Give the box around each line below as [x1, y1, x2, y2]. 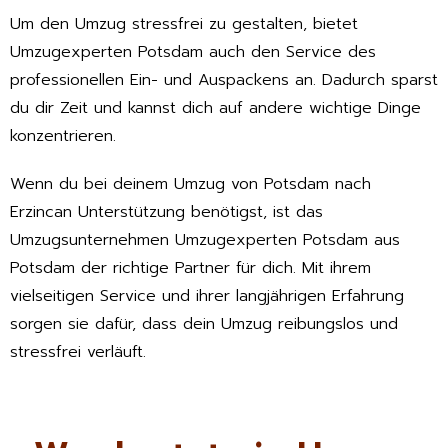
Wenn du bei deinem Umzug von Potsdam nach [10, 172, 371, 197]
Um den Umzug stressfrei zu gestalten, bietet [10, 11, 358, 36]
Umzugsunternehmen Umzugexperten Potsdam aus [10, 228, 400, 253]
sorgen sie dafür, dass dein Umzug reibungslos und [10, 312, 398, 337]
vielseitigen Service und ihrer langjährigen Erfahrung [10, 284, 404, 309]
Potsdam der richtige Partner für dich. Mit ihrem [10, 256, 371, 281]
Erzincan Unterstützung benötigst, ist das [10, 200, 323, 225]
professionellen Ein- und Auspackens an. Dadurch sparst [10, 67, 438, 92]
